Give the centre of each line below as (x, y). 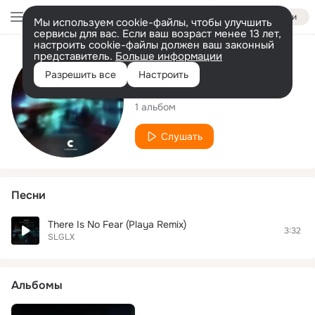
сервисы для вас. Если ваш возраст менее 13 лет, (157, 34)
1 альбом (155, 107)
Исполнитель (171, 60)
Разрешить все (81, 75)
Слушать (182, 136)
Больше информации (169, 56)
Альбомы (37, 285)
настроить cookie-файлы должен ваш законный (154, 45)
